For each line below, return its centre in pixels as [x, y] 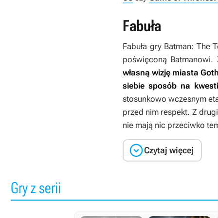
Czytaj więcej [169, 150]
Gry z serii [36, 188]
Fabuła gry [144, 46]
